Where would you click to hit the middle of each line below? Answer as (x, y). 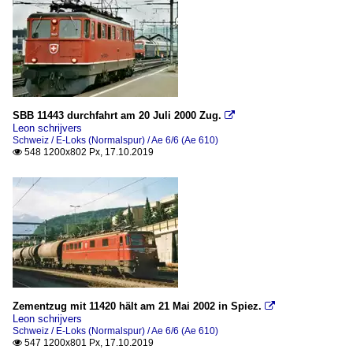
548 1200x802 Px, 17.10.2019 (88, 152)
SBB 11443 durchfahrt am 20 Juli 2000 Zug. (117, 115)
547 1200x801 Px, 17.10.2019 (88, 342)
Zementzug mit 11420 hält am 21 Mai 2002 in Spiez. (137, 306)
